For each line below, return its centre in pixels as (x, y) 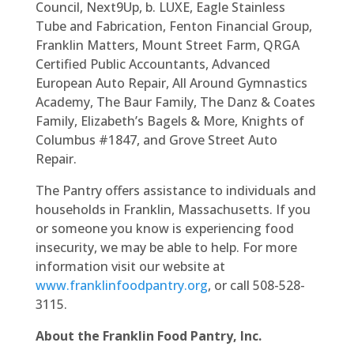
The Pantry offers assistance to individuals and (175, 190)
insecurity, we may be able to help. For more (166, 247)
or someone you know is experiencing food (164, 228)
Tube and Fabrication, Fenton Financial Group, (173, 26)
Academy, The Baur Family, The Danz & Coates (175, 102)
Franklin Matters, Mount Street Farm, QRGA (167, 45)
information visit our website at (130, 266)
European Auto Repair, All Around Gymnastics (171, 83)
